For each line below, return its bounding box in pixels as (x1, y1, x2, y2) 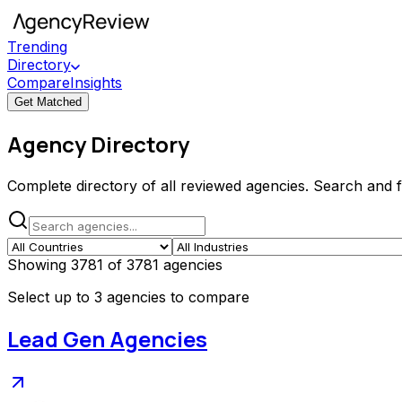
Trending (7, 38, 67, 56)
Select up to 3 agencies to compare (7, 287, 249, 306)
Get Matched (14, 95, 82, 109)
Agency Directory (7, 128, 189, 159)
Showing (7, 255, 71, 274)
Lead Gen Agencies (7, 323, 207, 354)
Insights (70, 74, 122, 92)
